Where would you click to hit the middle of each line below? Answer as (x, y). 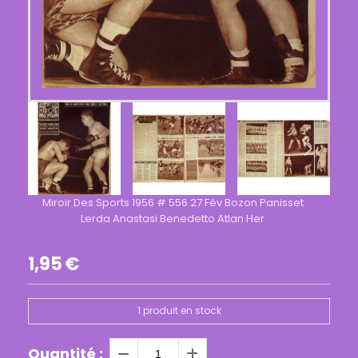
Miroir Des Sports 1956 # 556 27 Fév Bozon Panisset (173, 202)
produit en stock (181, 311)
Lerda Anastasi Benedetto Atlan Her (173, 218)
